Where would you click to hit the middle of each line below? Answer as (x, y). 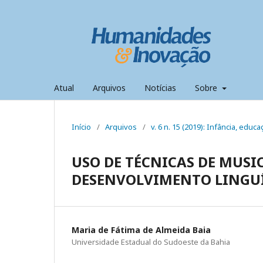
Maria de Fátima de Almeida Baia (141, 230)
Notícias (160, 87)
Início (81, 127)
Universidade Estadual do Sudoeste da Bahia (151, 242)
